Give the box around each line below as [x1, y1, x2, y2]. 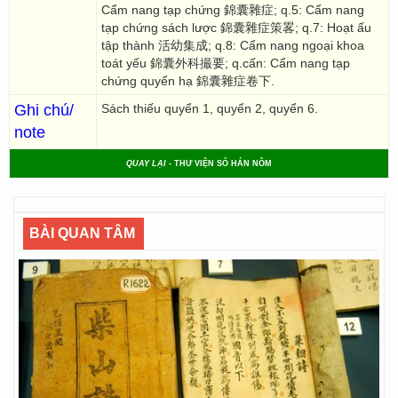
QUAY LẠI [126, 159, 166, 168]
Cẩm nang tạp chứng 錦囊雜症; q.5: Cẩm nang [101, 3, 364, 17]
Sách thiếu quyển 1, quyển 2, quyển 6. [101, 101, 318, 115]
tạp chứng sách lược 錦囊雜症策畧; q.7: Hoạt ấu [101, 20, 371, 35]
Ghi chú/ [14, 101, 74, 119]
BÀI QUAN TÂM [29, 226, 135, 241]
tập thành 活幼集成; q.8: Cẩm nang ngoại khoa [101, 38, 364, 52]
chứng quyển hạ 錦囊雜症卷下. [101, 74, 275, 88]
